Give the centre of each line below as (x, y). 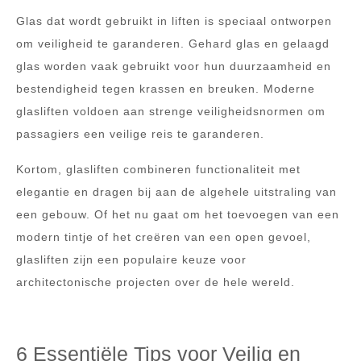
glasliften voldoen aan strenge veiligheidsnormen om (171, 111)
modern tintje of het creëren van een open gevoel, (164, 237)
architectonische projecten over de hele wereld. (156, 282)
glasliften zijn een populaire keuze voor (131, 259)
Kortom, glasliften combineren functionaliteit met (158, 169)
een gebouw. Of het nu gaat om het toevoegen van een (178, 214)
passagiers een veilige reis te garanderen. (140, 134)
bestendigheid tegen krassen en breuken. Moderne (166, 89)
